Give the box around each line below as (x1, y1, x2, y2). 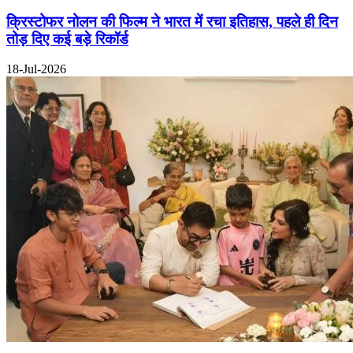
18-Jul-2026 (6, 62, 66, 76)
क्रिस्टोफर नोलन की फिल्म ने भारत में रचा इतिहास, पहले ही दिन (6, 13, 338, 30)
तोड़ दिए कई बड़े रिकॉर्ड (6, 30, 128, 47)
